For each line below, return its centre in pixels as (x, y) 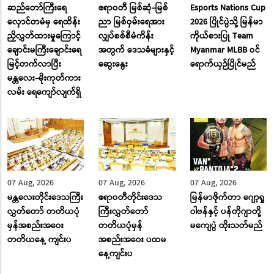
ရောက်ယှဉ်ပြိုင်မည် (223, 64)
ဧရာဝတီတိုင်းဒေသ (131, 198)
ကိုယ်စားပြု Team (221, 36)
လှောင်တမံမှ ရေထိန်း (44, 22)
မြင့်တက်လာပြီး (34, 64)
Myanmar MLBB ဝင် (225, 50)
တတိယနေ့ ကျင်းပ (39, 240)
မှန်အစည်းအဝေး (35, 226)
